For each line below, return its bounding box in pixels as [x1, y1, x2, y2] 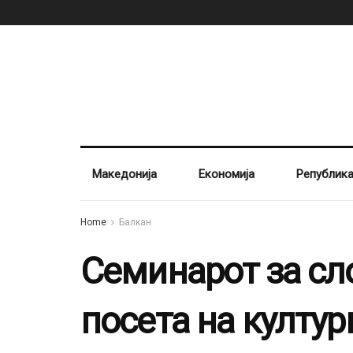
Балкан [119, 217, 151, 228]
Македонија [92, 167, 158, 181]
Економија [199, 167, 255, 181]
